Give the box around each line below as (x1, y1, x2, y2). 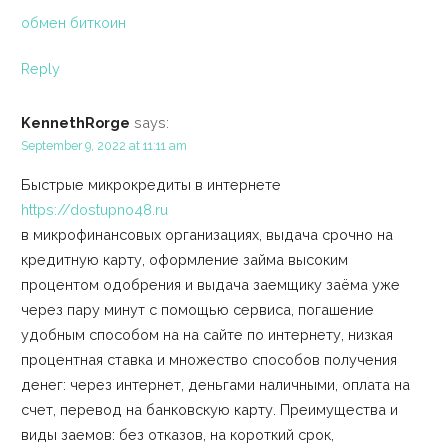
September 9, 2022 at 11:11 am (20, 138, 187, 154)
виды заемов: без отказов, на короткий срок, (20, 425, 334, 443)
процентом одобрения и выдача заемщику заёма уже (20, 275, 400, 293)
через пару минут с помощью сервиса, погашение (20, 300, 374, 318)
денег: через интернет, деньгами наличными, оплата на (20, 375, 410, 393)
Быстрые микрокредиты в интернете (20, 175, 281, 193)
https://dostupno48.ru (20, 200, 168, 218)
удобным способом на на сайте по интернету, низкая (20, 325, 393, 343)
